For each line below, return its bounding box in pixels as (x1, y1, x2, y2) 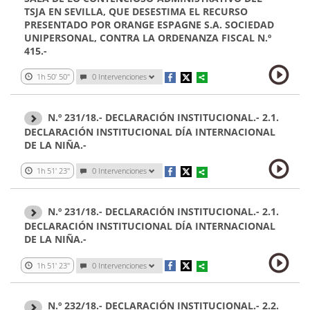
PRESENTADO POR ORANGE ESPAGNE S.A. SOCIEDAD (24, 18, 274, 32)
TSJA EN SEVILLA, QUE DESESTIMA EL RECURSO (24, 5, 248, 19)
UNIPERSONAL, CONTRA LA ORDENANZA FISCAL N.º (24, 31, 271, 45)
